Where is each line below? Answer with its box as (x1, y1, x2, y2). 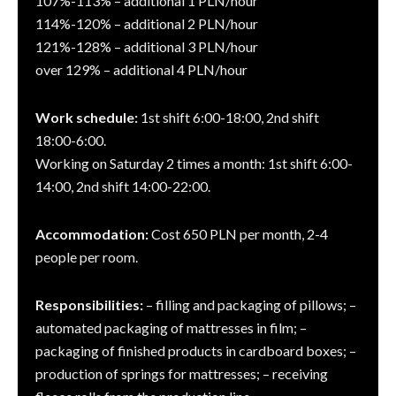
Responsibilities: (35, 296, 143, 314)
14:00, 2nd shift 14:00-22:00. (35, 178, 210, 195)
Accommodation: (35, 225, 148, 243)
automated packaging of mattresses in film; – (35, 319, 307, 337)
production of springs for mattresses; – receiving (35, 365, 328, 383)
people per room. (35, 248, 138, 266)
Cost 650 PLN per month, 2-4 (148, 225, 328, 243)
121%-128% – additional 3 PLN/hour (35, 38, 258, 56)
